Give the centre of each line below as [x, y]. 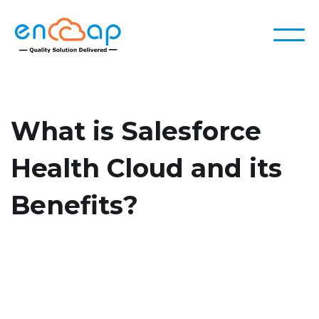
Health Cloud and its [146, 168]
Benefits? [74, 205]
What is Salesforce [136, 131]
